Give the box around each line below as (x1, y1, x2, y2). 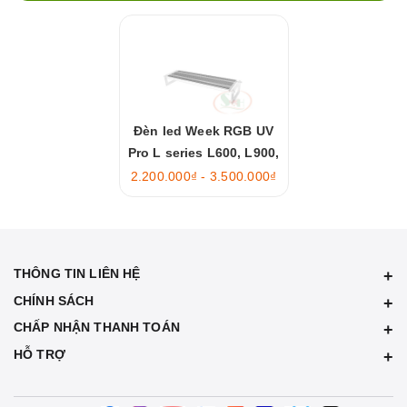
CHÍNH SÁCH (14, 293, 94, 308)
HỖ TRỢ (14, 347, 65, 362)
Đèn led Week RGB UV (134, 124, 273, 138)
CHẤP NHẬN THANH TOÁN (14, 320, 180, 334)
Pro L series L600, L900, (127, 145, 280, 160)
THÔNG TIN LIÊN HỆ (14, 266, 141, 281)
